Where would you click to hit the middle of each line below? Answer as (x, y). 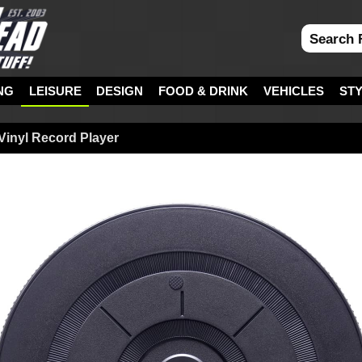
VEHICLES (294, 91)
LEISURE (55, 91)
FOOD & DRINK (204, 91)
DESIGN (120, 91)
